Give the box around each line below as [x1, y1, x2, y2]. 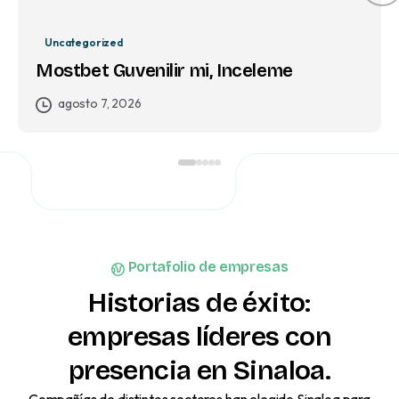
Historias [88, 286, 200, 319]
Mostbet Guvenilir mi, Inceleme [36, 60, 293, 83]
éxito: [242, 286, 311, 319]
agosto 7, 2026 [57, 95, 142, 112]
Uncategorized [45, 36, 123, 50]
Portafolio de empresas [127, 258, 289, 276]
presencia [68, 354, 191, 387]
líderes [195, 320, 280, 353]
